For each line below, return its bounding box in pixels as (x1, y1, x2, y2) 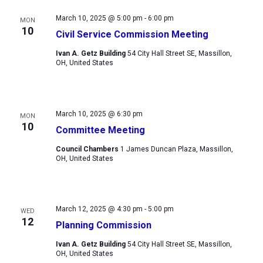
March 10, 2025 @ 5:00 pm (55, 14, 143, 22)
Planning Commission (55, 220, 151, 231)
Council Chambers (55, 144, 120, 153)
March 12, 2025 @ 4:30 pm (55, 205, 143, 214)
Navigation (212, 19, 255, 30)
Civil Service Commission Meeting (55, 28, 208, 40)
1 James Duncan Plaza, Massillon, (120, 144, 233, 153)
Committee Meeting (55, 124, 145, 136)
